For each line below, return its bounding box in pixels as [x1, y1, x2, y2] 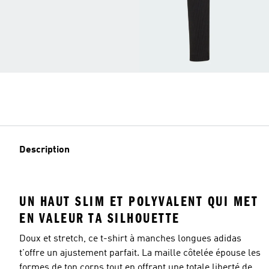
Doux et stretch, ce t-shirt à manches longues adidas [19, 234, 241, 244]
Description [19, 145, 70, 155]
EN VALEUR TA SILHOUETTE [19, 210, 180, 226]
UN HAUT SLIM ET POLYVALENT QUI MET [19, 193, 258, 210]
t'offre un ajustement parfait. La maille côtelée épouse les [19, 248, 261, 258]
